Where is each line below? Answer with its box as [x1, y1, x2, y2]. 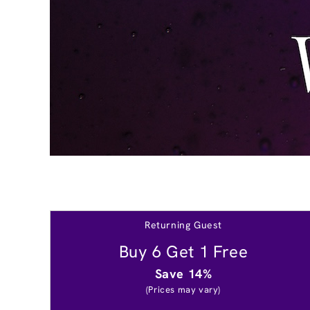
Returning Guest [145, 218, 222, 231]
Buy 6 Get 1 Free [118, 240, 248, 262]
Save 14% [154, 265, 212, 282]
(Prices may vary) [145, 283, 221, 295]
